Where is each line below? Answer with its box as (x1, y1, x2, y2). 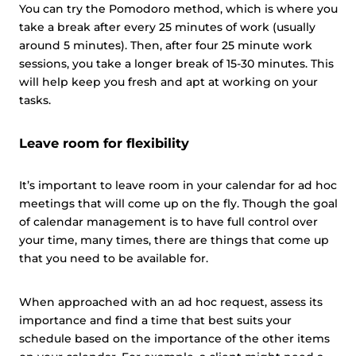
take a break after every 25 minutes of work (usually (19, 20, 315, 34)
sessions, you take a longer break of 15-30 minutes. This (19, 56, 334, 71)
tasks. (19, 93, 51, 107)
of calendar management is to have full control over (19, 215, 318, 229)
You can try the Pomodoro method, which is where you (19, 2, 338, 16)
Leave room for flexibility (19, 135, 189, 151)
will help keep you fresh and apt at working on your (19, 75, 318, 89)
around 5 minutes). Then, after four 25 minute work (19, 38, 312, 52)
